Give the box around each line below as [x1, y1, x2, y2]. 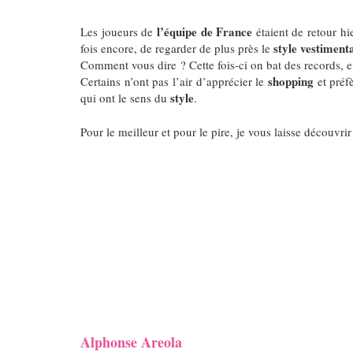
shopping [267, 72, 314, 90]
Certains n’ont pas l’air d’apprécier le [80, 72, 268, 89]
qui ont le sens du [80, 89, 170, 106]
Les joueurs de [80, 23, 157, 39]
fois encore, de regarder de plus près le [80, 39, 273, 56]
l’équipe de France [156, 22, 253, 40]
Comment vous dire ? [80, 56, 189, 72]
